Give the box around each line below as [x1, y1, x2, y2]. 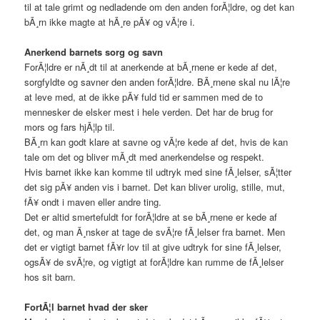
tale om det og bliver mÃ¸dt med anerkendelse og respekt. [24, 150, 265, 164]
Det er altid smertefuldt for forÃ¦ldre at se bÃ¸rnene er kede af [24, 210, 278, 224]
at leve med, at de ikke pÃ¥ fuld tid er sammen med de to [24, 90, 264, 104]
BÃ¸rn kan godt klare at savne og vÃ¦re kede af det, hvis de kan [24, 135, 289, 149]
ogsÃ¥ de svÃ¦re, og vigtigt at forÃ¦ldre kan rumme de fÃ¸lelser [24, 255, 284, 269]
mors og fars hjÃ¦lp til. [24, 120, 116, 134]
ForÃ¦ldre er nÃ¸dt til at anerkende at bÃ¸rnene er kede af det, [24, 60, 278, 74]
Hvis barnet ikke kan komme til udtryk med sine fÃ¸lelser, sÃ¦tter [24, 165, 292, 179]
